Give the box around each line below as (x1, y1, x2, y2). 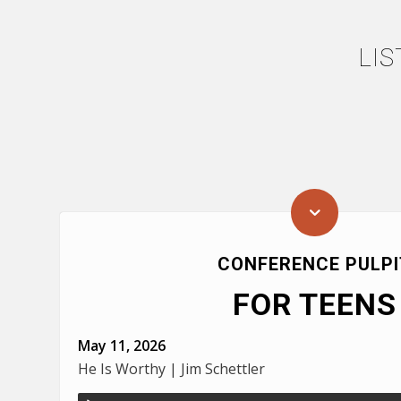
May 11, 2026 (78, 335, 166, 355)
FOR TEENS (232, 286, 397, 322)
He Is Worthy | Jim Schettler (78, 358, 265, 379)
